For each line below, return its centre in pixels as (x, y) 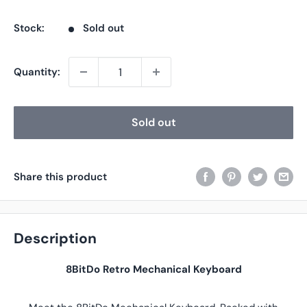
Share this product (60, 176)
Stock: (29, 28)
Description (55, 239)
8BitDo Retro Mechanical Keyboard (153, 269)
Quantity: (37, 72)
